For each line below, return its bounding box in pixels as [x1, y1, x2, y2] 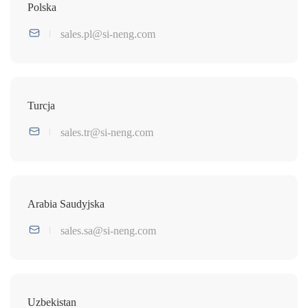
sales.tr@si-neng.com [60, 126, 153, 138]
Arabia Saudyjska [27, 197, 104, 210]
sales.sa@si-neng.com [60, 224, 156, 236]
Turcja [27, 99, 55, 111]
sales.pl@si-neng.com [60, 27, 155, 40]
